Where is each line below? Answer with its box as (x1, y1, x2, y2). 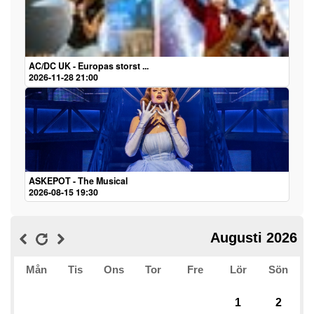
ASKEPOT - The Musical (29, 174, 128, 187)
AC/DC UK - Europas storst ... (29, 59, 149, 72)
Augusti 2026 (210, 229, 297, 245)
